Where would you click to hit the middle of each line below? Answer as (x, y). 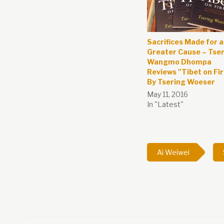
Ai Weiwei (173, 152)
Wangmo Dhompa (179, 62)
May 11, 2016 (167, 94)
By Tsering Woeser (181, 82)
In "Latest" (165, 104)
